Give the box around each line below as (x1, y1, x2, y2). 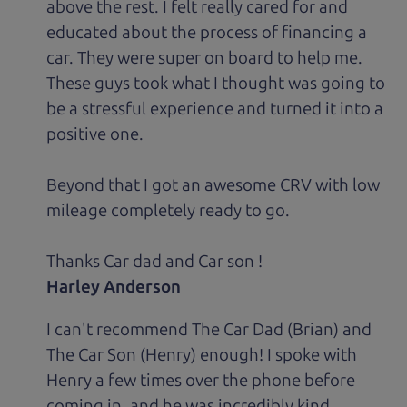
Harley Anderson (46, 276, 182, 298)
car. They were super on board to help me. (46, 47, 363, 69)
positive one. (46, 124, 144, 145)
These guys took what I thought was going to (46, 73, 386, 94)
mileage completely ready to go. (46, 200, 291, 222)
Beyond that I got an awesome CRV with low (46, 174, 381, 196)
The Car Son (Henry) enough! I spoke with (46, 343, 358, 365)
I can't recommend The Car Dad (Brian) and (46, 318, 372, 340)
